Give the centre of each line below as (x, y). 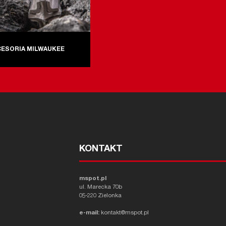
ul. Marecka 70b (101, 187)
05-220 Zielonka (100, 196)
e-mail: (89, 213)
